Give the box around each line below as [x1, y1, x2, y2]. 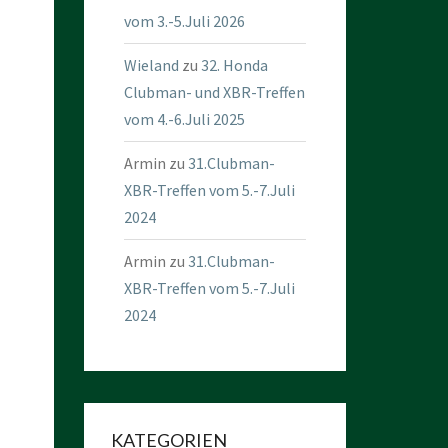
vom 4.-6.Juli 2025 [123, 109, 245, 129]
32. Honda [200, 55, 268, 75]
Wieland [123, 55, 179, 75]
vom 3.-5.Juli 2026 [123, 11, 245, 31]
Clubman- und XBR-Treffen [123, 82, 305, 102]
